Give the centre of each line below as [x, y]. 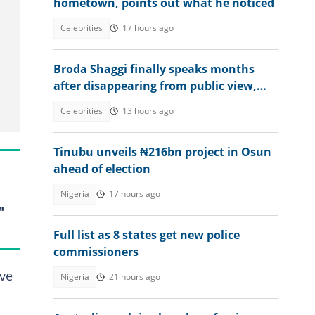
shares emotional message [128, 103]
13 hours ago [148, 111]
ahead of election [102, 169]
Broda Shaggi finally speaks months [154, 69]
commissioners [96, 252]
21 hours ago [135, 277]
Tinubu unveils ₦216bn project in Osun [162, 152]
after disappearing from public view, [155, 86]
